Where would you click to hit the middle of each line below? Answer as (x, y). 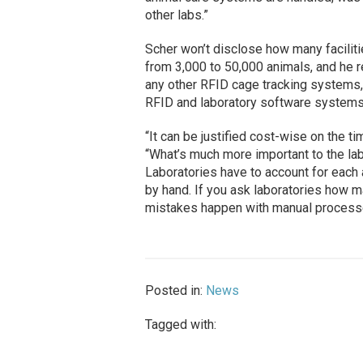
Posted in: (175, 291)
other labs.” (176, 15)
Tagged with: (180, 325)
